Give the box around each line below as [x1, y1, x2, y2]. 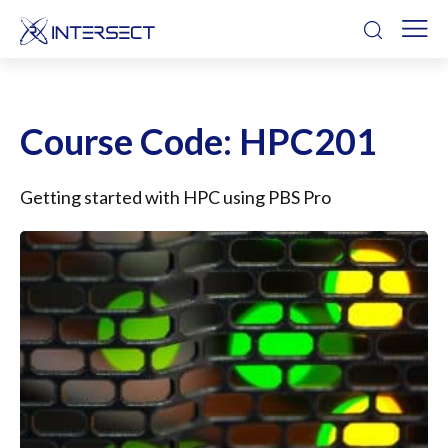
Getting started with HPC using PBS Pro [20, 185, 331, 208]
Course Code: [20, 118, 239, 163]
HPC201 [239, 118, 377, 163]
